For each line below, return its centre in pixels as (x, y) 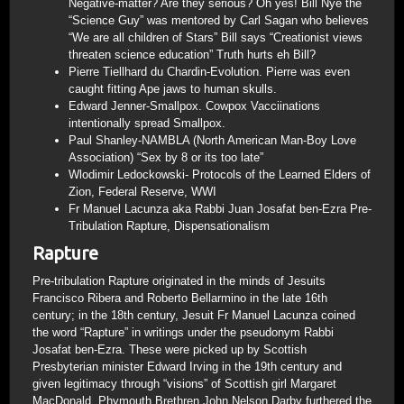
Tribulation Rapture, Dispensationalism (169, 226)
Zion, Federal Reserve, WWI (142, 192)
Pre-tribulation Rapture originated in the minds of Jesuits (179, 281)
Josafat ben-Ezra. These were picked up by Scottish (170, 349)
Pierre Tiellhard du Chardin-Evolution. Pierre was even (209, 72)
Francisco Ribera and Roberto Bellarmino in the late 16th (180, 298)
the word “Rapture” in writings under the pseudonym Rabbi (183, 332)
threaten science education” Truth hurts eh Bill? (192, 55)
